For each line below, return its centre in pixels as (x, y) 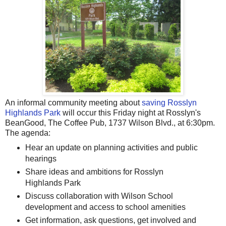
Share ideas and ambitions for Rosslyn (94, 172)
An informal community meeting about (73, 103)
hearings (41, 158)
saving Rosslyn (169, 103)
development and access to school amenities (105, 207)
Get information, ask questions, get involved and (110, 220)
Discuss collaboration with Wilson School (99, 196)
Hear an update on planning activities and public (111, 147)
